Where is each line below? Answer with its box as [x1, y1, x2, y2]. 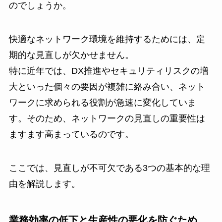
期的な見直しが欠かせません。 [8, 50, 134, 60]
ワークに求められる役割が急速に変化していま [8, 97, 196, 108]
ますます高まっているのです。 [8, 129, 134, 139]
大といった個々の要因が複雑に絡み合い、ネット [8, 81, 205, 92]
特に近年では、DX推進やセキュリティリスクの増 [8, 65, 209, 76]
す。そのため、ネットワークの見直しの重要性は [8, 113, 205, 123]
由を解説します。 [8, 178, 80, 189]
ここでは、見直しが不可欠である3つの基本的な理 [8, 163, 210, 173]
